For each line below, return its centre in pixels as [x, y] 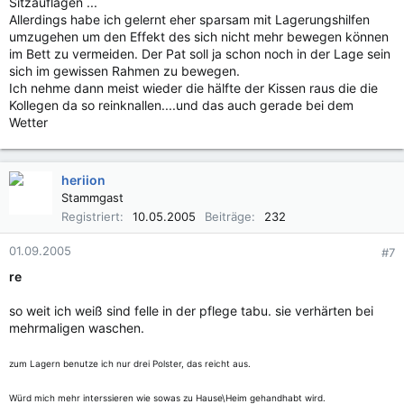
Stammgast [92, 197]
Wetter [28, 122]
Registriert [91, 216]
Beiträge [228, 216]
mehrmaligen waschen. [77, 328]
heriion [83, 180]
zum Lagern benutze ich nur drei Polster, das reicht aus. [130, 363]
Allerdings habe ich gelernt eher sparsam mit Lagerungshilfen [189, 19]
